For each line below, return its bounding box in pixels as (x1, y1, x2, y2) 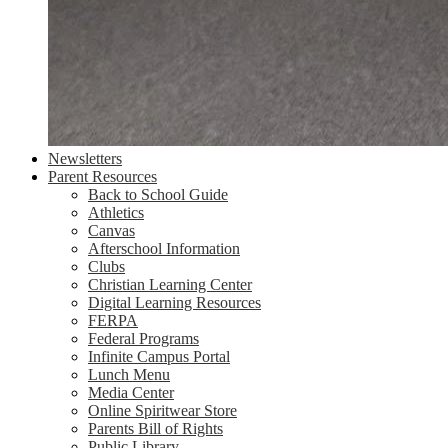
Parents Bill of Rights (88, 420, 223, 437)
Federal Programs (88, 330, 199, 347)
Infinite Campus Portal (88, 348, 230, 365)
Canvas (88, 222, 135, 239)
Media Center (88, 384, 174, 401)
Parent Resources (48, 168, 157, 185)
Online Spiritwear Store (88, 402, 237, 419)
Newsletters (48, 150, 122, 167)
